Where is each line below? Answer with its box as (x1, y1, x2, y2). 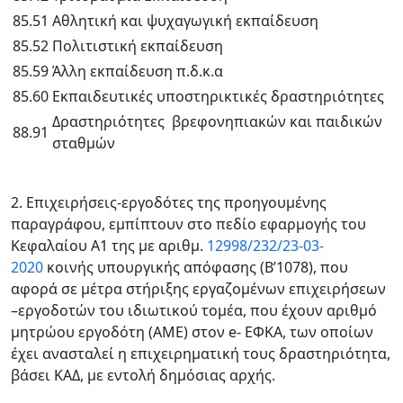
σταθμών (52, 133, 115, 153)
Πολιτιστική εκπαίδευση (52, 36, 223, 56)
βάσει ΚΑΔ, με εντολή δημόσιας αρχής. (11, 365, 275, 385)
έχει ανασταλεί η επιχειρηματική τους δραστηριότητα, (11, 344, 390, 363)
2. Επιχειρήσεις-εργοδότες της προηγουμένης (11, 193, 327, 212)
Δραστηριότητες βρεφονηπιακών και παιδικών (52, 112, 382, 131)
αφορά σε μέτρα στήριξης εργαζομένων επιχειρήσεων (11, 279, 386, 299)
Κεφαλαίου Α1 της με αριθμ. (11, 236, 207, 255)
